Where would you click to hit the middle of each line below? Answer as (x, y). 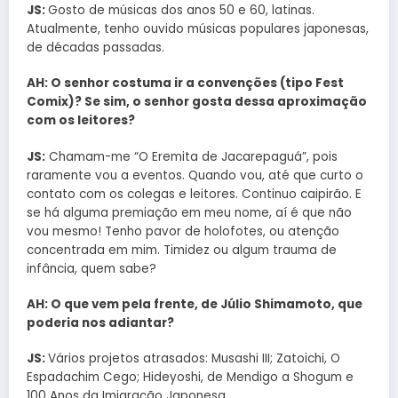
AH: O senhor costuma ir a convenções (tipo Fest (185, 84)
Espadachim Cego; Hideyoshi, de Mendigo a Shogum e (190, 377)
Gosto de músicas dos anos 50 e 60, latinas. (181, 11)
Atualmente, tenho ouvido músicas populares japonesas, (198, 29)
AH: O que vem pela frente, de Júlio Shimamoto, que (195, 304)
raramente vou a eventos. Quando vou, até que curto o (195, 175)
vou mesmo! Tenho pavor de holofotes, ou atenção (183, 231)
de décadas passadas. (96, 48)
